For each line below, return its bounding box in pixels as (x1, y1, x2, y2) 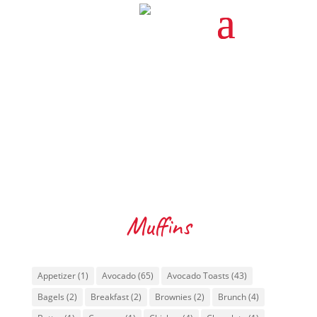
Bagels (37, 291, 64, 303)
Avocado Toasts (166, 270, 229, 282)
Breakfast (90, 291, 129, 303)
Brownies (154, 291, 192, 303)
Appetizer (37, 270, 76, 282)
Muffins (125, 209, 191, 242)
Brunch (217, 291, 246, 303)
